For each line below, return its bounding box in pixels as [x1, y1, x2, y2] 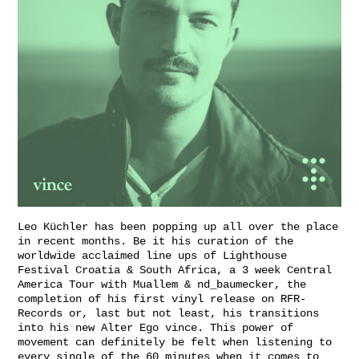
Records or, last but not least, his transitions [18, 307, 319, 321]
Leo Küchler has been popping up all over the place [18, 220, 338, 234]
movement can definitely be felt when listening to [18, 336, 332, 349]
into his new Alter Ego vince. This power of [18, 321, 293, 335]
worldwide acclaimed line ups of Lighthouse [18, 249, 287, 263]
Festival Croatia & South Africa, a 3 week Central [18, 264, 332, 277]
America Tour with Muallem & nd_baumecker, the [18, 278, 306, 292]
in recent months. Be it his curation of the [18, 235, 293, 248]
